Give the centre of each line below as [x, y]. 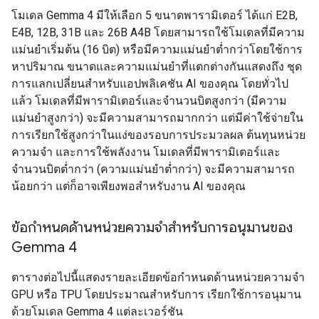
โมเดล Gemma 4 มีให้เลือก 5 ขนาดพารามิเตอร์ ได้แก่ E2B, [155, 15]
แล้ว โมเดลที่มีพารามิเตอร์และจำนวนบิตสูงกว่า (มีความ [149, 101]
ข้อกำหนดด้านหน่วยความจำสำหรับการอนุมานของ [152, 228]
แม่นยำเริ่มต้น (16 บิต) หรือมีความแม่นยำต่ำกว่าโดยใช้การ [157, 49]
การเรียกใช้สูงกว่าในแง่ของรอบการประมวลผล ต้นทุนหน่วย [158, 135]
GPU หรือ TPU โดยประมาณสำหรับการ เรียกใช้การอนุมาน [156, 294]
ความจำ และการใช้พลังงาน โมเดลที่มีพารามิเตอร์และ [146, 152]
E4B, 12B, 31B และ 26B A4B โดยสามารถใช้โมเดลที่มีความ [158, 32]
